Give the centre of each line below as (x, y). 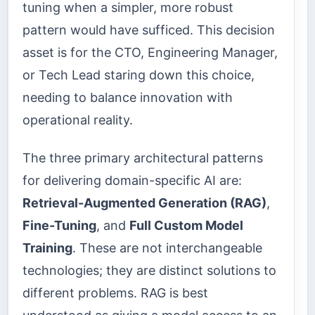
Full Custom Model (186, 226)
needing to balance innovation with (128, 97)
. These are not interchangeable (167, 248)
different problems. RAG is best (115, 293)
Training (47, 248)
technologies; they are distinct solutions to (149, 271)
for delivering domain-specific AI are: (132, 181)
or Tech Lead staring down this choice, (139, 75)
